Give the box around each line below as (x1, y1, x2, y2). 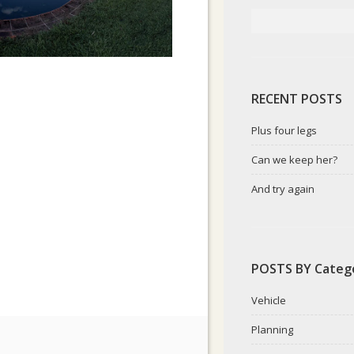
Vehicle (251, 293, 286, 307)
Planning (251, 322, 293, 337)
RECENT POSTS (251, 90, 342, 107)
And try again (251, 182, 314, 196)
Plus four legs (251, 123, 317, 137)
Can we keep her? (251, 153, 337, 167)
